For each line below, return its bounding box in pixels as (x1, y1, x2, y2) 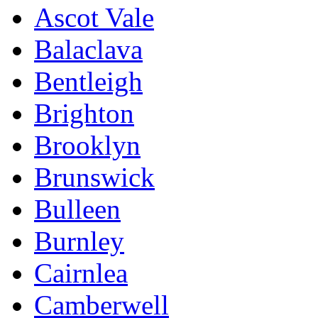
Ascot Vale (34, 2, 154, 33)
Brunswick (34, 162, 155, 193)
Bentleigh (34, 66, 143, 97)
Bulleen (34, 194, 121, 225)
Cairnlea (34, 258, 128, 289)
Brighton (34, 98, 134, 129)
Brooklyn (34, 130, 141, 161)
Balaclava (34, 34, 143, 65)
